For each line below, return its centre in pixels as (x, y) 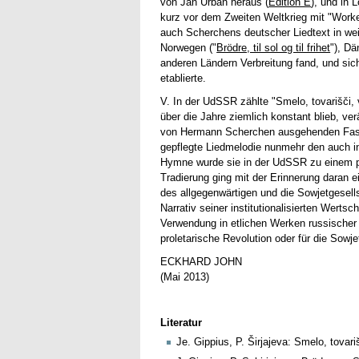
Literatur (182, 322)
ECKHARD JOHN (202, 262)
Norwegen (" (189, 48)
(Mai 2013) (185, 277)
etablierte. (184, 79)
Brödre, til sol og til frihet (274, 48)
